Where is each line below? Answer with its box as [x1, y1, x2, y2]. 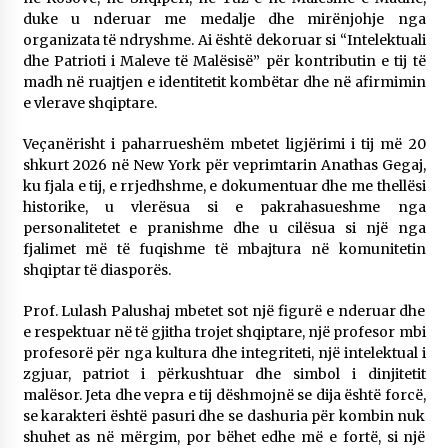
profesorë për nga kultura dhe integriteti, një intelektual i [22, 344, 426, 363]
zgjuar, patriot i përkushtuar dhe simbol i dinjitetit [22, 365, 426, 384]
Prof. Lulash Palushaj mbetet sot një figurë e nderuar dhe [22, 302, 426, 321]
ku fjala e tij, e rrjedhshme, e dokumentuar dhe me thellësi [22, 177, 426, 196]
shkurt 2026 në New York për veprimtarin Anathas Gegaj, [22, 156, 426, 175]
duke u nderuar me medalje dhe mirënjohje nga [22, 10, 426, 29]
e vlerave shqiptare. [22, 94, 157, 113]
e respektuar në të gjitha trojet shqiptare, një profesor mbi [22, 323, 426, 342]
